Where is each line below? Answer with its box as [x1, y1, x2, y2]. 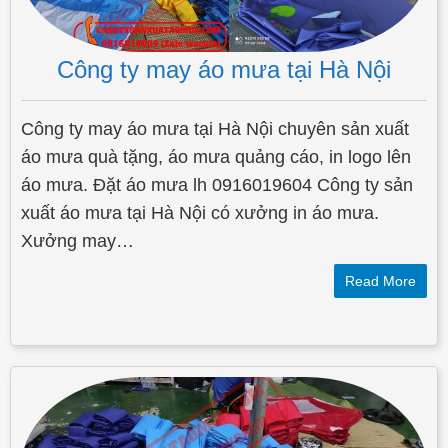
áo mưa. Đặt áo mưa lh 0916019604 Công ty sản [21, 175, 413, 196]
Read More [345, 273, 416, 290]
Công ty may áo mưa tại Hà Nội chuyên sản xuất [21, 119, 409, 140]
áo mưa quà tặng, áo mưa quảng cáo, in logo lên [21, 147, 411, 168]
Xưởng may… [21, 231, 134, 252]
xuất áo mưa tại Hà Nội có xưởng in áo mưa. [21, 203, 379, 224]
